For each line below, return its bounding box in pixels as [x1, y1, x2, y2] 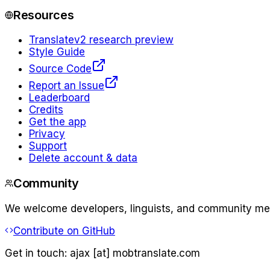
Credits [29, 104, 63, 116]
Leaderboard [29, 92, 90, 104]
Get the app [29, 116, 86, 128]
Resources [13, 7, 74, 22]
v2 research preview [74, 34, 174, 46]
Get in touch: [5, 247, 67, 260]
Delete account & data [29, 152, 137, 165]
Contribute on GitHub [13, 225, 115, 237]
